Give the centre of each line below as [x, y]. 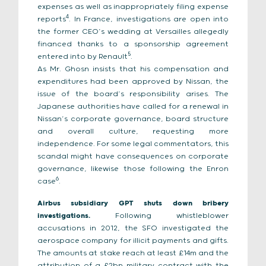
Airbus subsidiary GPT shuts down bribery [133, 203]
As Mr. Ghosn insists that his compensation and [133, 69]
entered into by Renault [83, 57]
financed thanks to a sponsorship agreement [133, 44]
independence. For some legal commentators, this [133, 144]
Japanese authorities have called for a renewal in [133, 107]
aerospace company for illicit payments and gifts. [133, 241]
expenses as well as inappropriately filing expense [133, 7]
